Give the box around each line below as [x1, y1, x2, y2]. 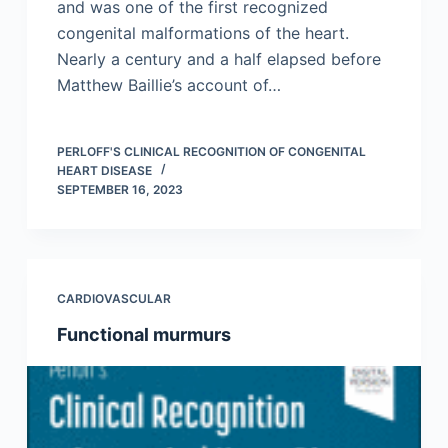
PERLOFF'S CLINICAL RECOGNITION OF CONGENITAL [56, 143, 366, 159]
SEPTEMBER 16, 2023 [56, 181, 183, 197]
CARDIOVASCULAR [56, 290, 171, 306]
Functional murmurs [56, 323, 231, 345]
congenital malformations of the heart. [56, 22, 349, 43]
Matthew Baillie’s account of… [56, 74, 281, 95]
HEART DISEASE [56, 162, 152, 178]
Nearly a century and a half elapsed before [56, 48, 381, 69]
